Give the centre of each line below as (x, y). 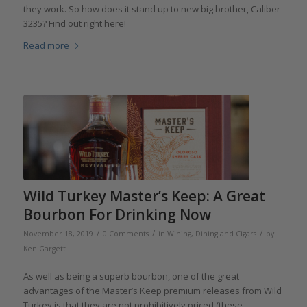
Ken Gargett (44, 249)
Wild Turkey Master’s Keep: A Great (144, 196)
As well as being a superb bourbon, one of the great (131, 277)
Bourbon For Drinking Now (117, 215)
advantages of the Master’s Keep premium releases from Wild (152, 291)
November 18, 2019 (58, 234)
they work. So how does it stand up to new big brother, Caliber (151, 9)
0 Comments (125, 234)
